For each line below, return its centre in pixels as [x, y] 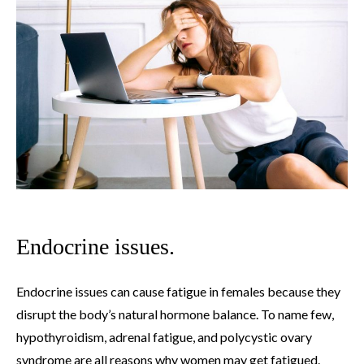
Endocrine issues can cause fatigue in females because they [178, 292]
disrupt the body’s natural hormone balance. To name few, [175, 314]
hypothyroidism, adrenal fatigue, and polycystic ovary [164, 337]
